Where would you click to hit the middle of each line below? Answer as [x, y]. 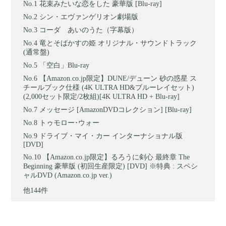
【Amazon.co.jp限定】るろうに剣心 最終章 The [117, 157]
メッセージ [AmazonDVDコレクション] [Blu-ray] [116, 109]
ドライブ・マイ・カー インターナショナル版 [111, 136]
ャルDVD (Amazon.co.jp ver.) [68, 175]
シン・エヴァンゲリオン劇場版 [89, 17]
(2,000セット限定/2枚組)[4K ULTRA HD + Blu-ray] [102, 96]
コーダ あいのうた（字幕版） [89, 30]
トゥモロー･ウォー [70, 123]
